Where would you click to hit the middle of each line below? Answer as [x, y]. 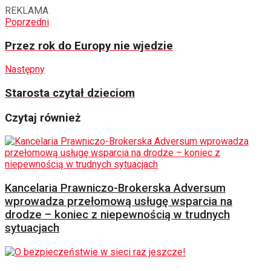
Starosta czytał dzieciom [70, 93]
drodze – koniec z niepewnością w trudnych [117, 215]
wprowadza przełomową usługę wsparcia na [119, 202]
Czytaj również [43, 118]
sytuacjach [32, 228]
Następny [25, 70]
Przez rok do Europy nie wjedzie [89, 46]
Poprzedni [27, 22]
